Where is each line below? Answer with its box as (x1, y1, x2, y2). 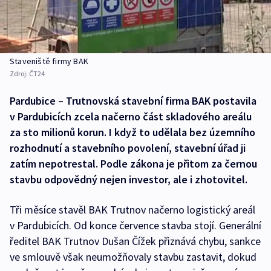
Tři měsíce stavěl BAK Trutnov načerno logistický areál (10, 202, 255, 217)
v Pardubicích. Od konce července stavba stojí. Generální (10, 218, 261, 232)
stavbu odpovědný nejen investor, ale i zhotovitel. (10, 172, 247, 186)
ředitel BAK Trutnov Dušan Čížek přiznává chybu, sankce (10, 233, 261, 248)
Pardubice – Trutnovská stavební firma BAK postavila (10, 93, 256, 108)
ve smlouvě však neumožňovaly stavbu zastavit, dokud (10, 249, 256, 264)
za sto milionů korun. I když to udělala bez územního (10, 125, 255, 139)
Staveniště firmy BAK (10, 55, 88, 67)
